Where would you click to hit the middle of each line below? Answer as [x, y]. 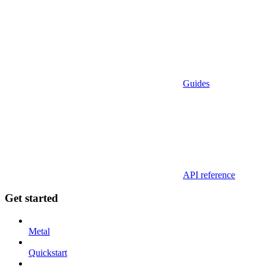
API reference [209, 175]
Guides [196, 83]
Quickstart [48, 253]
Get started [31, 198]
